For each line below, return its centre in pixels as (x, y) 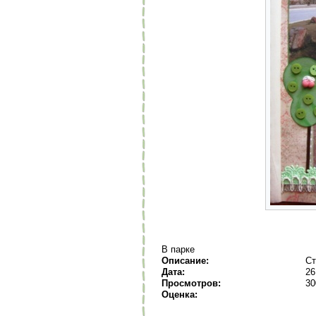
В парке (178, 249)
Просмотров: (191, 283)
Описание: (185, 261)
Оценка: (180, 294)
